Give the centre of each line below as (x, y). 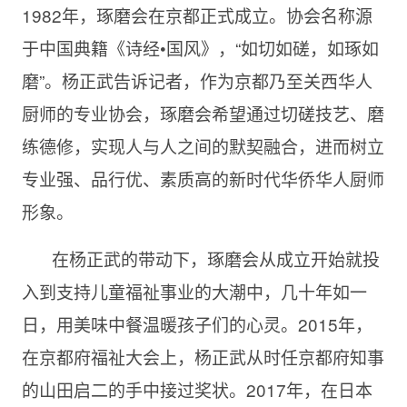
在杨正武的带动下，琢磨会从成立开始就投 (215, 259)
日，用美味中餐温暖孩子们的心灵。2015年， (197, 324)
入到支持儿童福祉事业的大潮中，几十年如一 (194, 292)
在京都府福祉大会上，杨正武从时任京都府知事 (203, 357)
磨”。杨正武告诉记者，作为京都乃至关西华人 (197, 81)
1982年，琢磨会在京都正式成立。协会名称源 (197, 15)
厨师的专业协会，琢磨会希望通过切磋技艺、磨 (203, 114)
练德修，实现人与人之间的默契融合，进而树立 (203, 146)
